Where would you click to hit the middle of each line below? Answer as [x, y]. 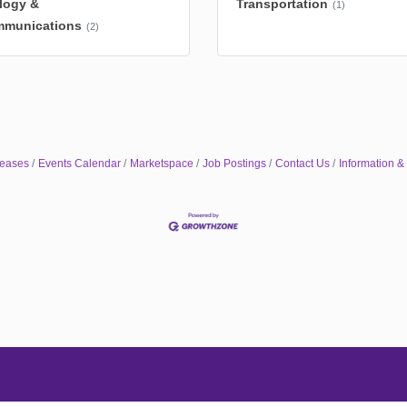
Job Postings [234, 163]
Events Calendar [79, 163]
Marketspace [161, 163]
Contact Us [302, 163]
